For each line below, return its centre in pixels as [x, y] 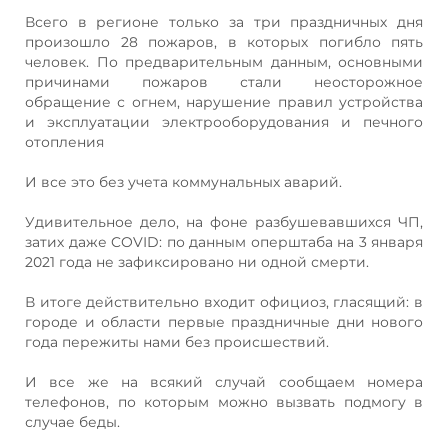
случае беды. [72, 421]
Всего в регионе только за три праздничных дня [224, 21]
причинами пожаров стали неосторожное [224, 81]
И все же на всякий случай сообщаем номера [224, 381]
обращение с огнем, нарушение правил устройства [224, 101]
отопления [64, 141]
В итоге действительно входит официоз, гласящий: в [224, 301]
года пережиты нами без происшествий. [177, 341]
